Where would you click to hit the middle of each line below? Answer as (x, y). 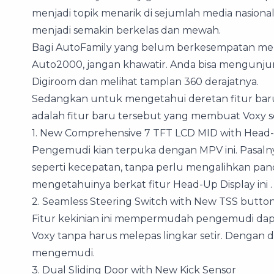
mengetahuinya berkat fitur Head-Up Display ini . (152, 184)
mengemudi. (63, 253)
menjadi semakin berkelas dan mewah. (126, 30)
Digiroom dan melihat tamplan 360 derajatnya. (145, 81)
